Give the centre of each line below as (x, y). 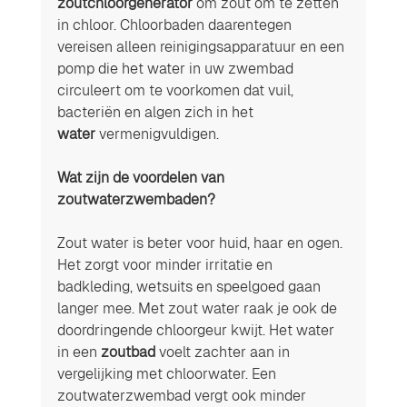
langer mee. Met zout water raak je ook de (199, 308)
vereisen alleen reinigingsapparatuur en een (202, 46)
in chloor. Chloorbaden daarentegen (176, 25)
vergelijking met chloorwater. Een (168, 373)
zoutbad (128, 352)
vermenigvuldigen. (159, 134)
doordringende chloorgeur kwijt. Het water (197, 330)
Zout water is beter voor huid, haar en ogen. (201, 243)
